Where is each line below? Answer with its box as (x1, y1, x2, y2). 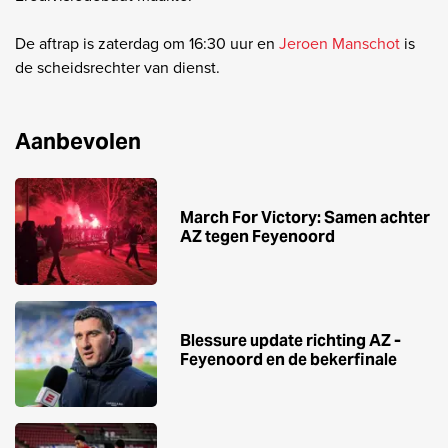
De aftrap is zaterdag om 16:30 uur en (15, 32, 279, 56)
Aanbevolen (15, 127, 141, 156)
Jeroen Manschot (279, 32, 400, 56)
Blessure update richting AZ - (180, 329, 401, 351)
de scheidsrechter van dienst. (15, 56, 220, 80)
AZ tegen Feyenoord (180, 226, 335, 248)
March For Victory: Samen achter (180, 207, 430, 229)
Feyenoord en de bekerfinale (180, 348, 397, 370)
